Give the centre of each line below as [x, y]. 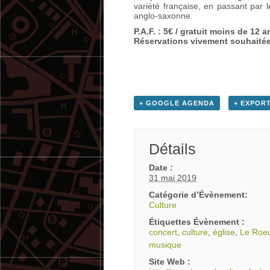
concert [163, 232]
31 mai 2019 [173, 177]
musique [165, 244]
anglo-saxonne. [163, 15]
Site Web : [170, 261]
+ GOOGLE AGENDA [177, 103]
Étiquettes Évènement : [197, 221]
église [224, 232]
